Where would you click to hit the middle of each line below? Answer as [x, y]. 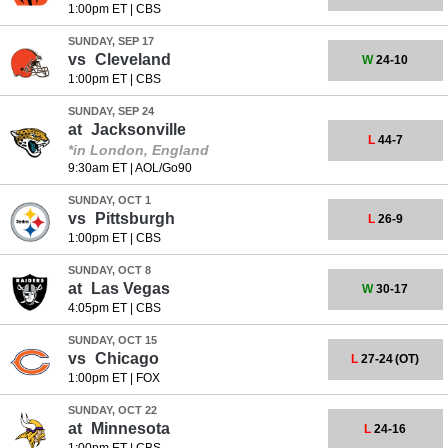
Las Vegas [128, 288]
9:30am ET [97, 168]
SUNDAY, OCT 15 [112, 340]
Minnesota [128, 428]
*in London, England [138, 150]
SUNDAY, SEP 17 [110, 41]
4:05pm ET [97, 308]
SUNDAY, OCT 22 [112, 410]
